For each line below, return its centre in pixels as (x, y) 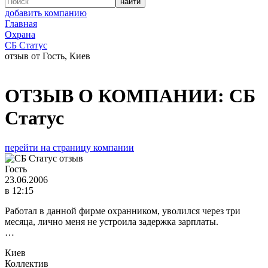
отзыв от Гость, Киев (48, 56)
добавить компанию (46, 13)
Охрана (20, 34)
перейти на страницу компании (69, 147)
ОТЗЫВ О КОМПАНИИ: (117, 96)
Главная (21, 24)
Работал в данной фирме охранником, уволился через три (123, 211)
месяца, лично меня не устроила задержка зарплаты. (112, 221)
